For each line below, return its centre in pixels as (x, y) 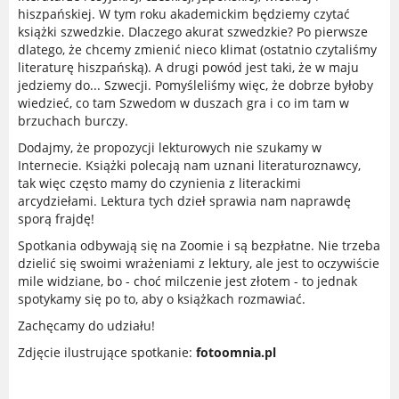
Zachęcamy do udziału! (86, 326)
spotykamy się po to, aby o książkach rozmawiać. (167, 299)
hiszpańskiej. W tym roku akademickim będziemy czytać (184, 14)
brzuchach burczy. (80, 121)
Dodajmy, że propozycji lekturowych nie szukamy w (170, 147)
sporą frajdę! (56, 219)
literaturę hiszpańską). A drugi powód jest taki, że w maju (188, 67)
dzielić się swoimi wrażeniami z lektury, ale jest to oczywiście (199, 263)
